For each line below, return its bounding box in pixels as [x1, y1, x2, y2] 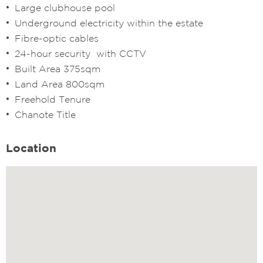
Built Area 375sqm [15, 63, 100, 74]
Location [6, 141, 56, 154]
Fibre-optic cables [15, 32, 99, 43]
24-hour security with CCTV [15, 48, 146, 59]
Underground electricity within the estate [15, 17, 203, 28]
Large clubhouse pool [15, 2, 115, 13]
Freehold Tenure [15, 93, 90, 104]
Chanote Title [15, 109, 76, 120]
